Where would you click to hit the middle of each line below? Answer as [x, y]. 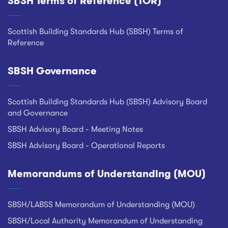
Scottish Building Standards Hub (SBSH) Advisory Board [107, 102]
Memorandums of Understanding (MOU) [107, 174]
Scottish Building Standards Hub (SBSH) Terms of [95, 32]
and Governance [38, 113]
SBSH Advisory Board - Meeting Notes [75, 129]
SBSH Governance [52, 71]
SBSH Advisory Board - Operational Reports [86, 146]
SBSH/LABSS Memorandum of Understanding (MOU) [101, 205]
